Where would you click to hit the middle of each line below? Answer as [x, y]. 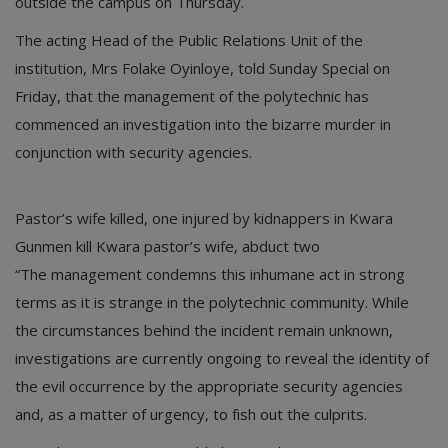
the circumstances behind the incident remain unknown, [204, 329]
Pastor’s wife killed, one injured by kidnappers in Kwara [204, 217]
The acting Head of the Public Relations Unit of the [189, 39]
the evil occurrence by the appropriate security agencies [209, 385]
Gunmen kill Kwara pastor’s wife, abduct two [167, 245]
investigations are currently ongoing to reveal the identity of [222, 357]
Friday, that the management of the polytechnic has [192, 95]
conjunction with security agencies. [133, 151]
